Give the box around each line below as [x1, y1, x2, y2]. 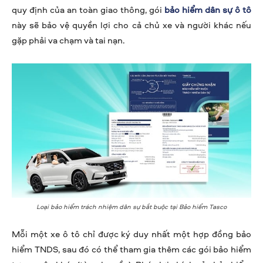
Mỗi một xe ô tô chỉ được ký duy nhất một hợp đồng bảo [12, 228, 251, 241]
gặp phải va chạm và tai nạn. [12, 33, 124, 46]
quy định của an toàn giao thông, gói [12, 3, 164, 16]
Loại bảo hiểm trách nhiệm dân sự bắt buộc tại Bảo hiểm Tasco [36, 202, 227, 211]
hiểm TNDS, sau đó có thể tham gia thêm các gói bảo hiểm [12, 243, 251, 256]
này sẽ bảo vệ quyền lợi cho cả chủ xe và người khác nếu [12, 18, 251, 31]
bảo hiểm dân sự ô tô [164, 3, 251, 16]
